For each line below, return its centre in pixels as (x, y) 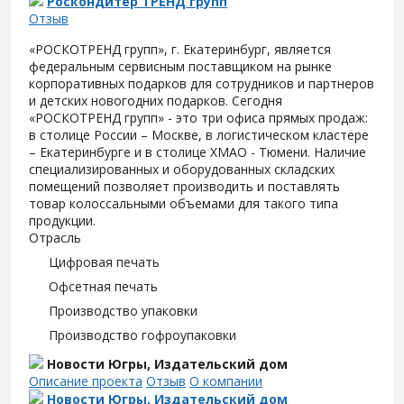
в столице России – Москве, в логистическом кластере (199, 135)
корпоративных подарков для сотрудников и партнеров (202, 83)
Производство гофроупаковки (142, 335)
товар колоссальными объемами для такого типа (184, 203)
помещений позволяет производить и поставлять (184, 186)
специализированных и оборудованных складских (182, 169)
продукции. (62, 220)
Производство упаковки (123, 311)
